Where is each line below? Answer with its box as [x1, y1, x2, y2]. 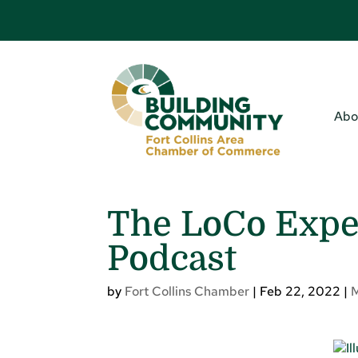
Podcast [107, 239, 237, 279]
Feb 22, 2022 [260, 283, 341, 300]
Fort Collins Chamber [125, 283, 250, 300]
